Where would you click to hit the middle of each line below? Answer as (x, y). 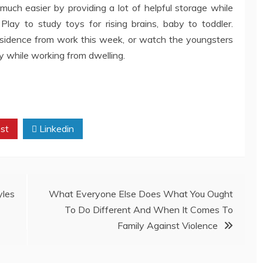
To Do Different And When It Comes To (149, 210)
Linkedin (55, 129)
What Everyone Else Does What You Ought (141, 194)
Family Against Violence (168, 226)
